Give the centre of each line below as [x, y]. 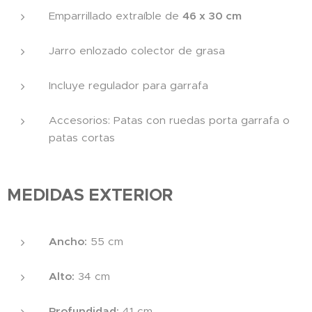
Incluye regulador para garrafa [128, 86]
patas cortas [82, 138]
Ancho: [68, 242]
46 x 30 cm [212, 16]
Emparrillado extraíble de [116, 16]
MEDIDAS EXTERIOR [90, 195]
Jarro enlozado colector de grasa [137, 51]
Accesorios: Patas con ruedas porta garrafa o [169, 120]
